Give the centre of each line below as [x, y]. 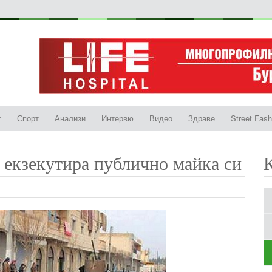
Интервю [117, 118]
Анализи [70, 118]
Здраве [202, 118]
